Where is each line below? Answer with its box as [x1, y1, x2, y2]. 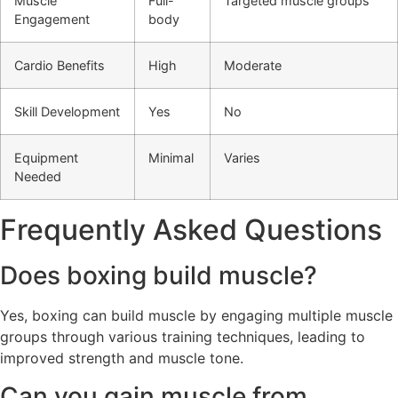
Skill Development [14, 104, 120, 120]
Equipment [14, 150, 78, 166]
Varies [224, 150, 260, 166]
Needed [14, 169, 61, 185]
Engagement [14, 12, 90, 28]
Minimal [148, 150, 194, 166]
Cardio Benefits [14, 58, 105, 74]
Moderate [224, 58, 282, 74]
